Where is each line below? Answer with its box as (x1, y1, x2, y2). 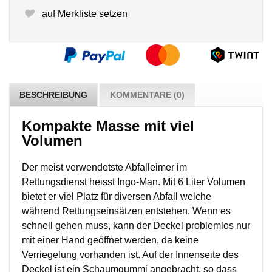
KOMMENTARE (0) (110, 90, 185, 100)
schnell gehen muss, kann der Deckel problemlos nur (22, 220, 250, 231)
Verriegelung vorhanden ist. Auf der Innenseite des (22, 250, 239, 260)
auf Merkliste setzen (39, 8, 127, 19)
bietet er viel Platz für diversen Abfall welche (22, 191, 211, 202)
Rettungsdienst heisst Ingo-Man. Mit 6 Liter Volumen (22, 177, 245, 188)
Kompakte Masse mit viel (22, 118, 194, 135)
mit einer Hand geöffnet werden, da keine (22, 235, 199, 246)
